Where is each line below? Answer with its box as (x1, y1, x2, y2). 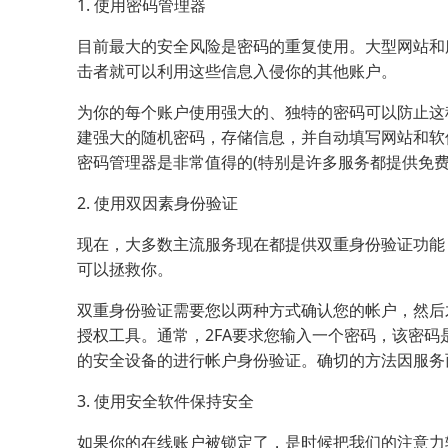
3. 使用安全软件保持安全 (77, 390, 254, 413)
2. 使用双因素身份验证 (77, 192, 238, 215)
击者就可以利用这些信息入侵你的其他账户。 (77, 60, 397, 83)
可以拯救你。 (77, 258, 173, 281)
